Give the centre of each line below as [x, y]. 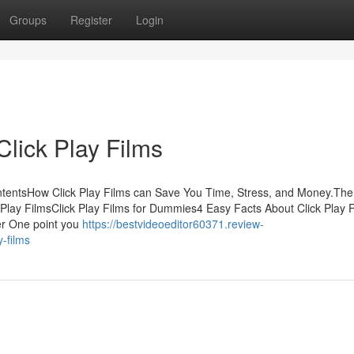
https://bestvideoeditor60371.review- [173, 224]
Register [91, 20]
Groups [28, 20]
